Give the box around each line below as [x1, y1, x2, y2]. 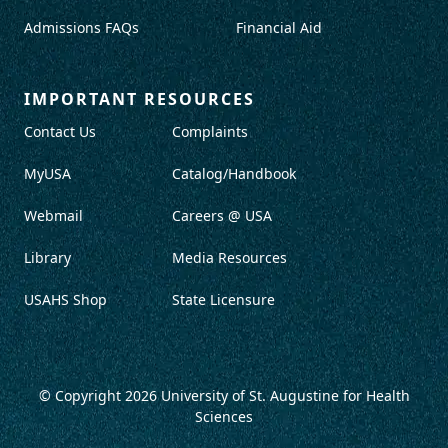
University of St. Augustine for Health [160, 386, 410, 406]
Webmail [24, 206, 83, 226]
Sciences [195, 407, 253, 427]
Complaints [172, 122, 248, 142]
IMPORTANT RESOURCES [24, 88, 255, 111]
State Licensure [172, 290, 275, 310]
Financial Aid [236, 18, 322, 38]
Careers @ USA [172, 206, 272, 226]
